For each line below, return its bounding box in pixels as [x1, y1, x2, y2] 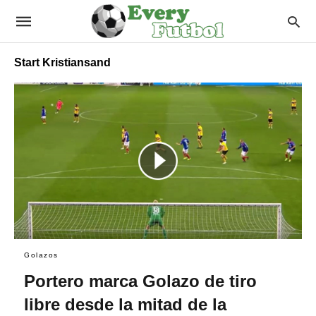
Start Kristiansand [14, 56, 111, 68]
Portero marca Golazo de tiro [24, 271, 257, 291]
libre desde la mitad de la [24, 294, 226, 314]
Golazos [24, 250, 59, 259]
